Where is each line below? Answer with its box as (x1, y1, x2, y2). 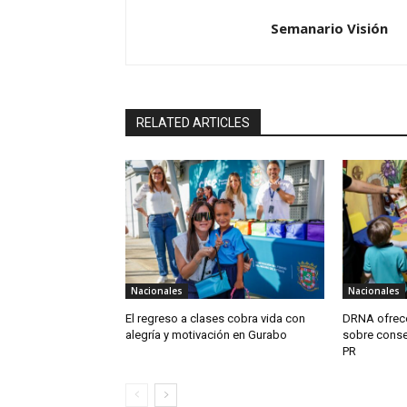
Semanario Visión (271, 19, 388, 38)
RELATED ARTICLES (136, 115, 250, 131)
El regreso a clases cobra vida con (125, 312, 305, 326)
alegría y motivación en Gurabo (125, 328, 287, 342)
